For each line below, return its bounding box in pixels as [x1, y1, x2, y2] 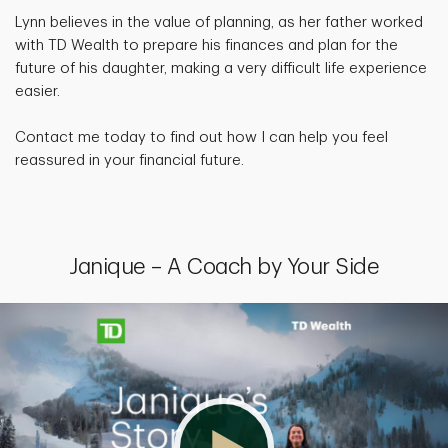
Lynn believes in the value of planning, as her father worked [15, 15, 423, 31]
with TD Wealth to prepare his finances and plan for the [15, 38, 398, 54]
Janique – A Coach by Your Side [69, 256, 379, 279]
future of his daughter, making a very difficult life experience [15, 61, 427, 77]
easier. [15, 84, 60, 100]
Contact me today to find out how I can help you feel [15, 130, 388, 146]
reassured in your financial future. [15, 153, 244, 169]
